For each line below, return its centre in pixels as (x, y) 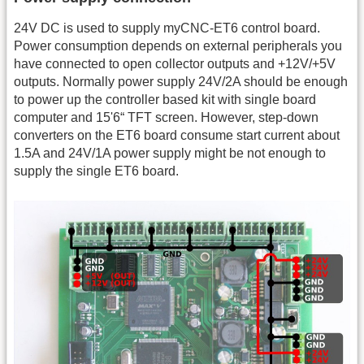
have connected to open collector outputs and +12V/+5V (175, 63)
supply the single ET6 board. (96, 171)
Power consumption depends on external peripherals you (178, 45)
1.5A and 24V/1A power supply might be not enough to (170, 153)
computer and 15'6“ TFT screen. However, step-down (166, 117)
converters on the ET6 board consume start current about (177, 135)
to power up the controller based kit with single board (165, 99)
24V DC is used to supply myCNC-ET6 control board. (167, 28)
